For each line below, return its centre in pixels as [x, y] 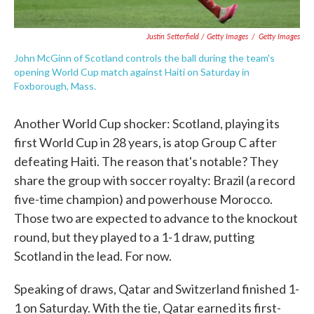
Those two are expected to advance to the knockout [156, 218]
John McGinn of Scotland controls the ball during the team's [144, 58]
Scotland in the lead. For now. [93, 256]
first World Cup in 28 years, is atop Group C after [145, 142]
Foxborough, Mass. [55, 86]
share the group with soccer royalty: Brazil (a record [155, 180]
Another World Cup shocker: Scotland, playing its [147, 123]
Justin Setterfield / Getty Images [197, 36]
